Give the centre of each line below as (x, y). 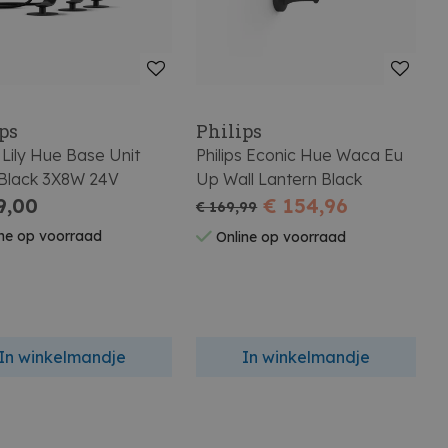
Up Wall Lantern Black (279, 178)
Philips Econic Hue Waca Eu (300, 154)
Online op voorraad (279, 237)
